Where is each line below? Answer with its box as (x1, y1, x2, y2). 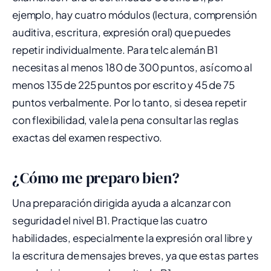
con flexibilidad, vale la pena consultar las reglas (12, 113, 239, 126)
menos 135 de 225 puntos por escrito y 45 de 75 (12, 78, 235, 91)
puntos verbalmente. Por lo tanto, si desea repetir (12, 96, 247, 109)
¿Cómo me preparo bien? (12, 168, 180, 188)
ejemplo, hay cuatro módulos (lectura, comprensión (12, 8, 258, 21)
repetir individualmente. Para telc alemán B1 (12, 43, 218, 56)
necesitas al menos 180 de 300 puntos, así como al (12, 60, 253, 74)
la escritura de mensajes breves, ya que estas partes (12, 249, 259, 262)
